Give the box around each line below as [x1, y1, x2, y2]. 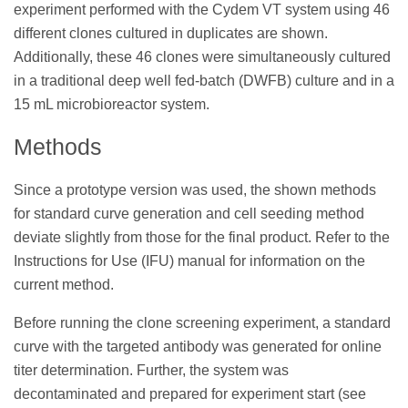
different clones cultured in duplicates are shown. [14, 25, 328, 41]
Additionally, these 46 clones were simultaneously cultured [14, 48, 391, 65]
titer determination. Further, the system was [14, 362, 289, 379]
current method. [14, 277, 114, 293]
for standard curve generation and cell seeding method [14, 206, 364, 222]
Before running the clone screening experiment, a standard [14, 315, 391, 331]
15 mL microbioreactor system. [14, 96, 209, 112]
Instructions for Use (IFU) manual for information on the [14, 253, 365, 270]
